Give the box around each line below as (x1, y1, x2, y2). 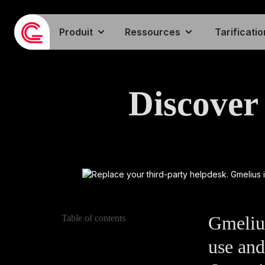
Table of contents (62, 213, 125, 224)
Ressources (125, 26, 180, 38)
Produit (59, 26, 93, 38)
